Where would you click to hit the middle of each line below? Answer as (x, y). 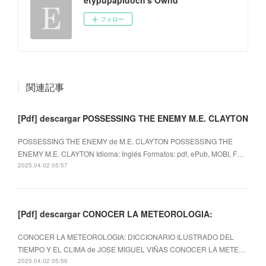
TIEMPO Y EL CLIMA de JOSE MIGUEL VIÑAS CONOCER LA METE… (132, 249)
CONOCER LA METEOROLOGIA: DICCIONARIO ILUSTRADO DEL (126, 236)
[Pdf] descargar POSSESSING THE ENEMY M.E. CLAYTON (133, 118)
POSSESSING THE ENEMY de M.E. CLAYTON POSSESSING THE (125, 141)
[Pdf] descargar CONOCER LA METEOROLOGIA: (115, 213)
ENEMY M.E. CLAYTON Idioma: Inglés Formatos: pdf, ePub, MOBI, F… (131, 153)
